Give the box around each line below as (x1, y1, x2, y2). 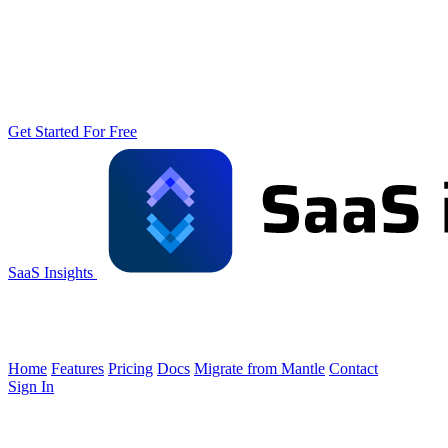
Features (51, 360, 104, 377)
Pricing (108, 360, 153, 377)
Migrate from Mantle (194, 360, 325, 377)
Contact (329, 360, 378, 377)
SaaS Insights (8, 264, 93, 281)
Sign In (8, 378, 54, 395)
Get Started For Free (8, 123, 137, 140)
